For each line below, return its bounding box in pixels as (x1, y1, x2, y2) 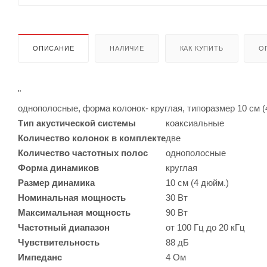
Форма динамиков (18, 162, 99, 173)
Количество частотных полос (18, 147, 148, 158)
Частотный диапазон (18, 222, 110, 232)
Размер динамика (18, 177, 95, 188)
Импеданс (18, 252, 62, 262)
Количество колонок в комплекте (18, 132, 166, 143)
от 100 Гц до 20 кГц (166, 222, 245, 232)
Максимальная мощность (18, 207, 131, 218)
